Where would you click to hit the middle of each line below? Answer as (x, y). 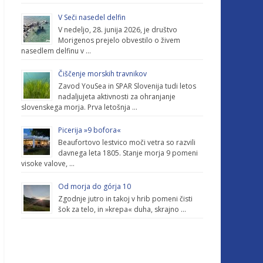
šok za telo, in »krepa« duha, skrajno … (122, 209)
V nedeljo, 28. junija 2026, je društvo (118, 30)
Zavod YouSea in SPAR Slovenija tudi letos (127, 86)
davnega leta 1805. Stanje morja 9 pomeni (128, 153)
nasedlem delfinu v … (56, 51)
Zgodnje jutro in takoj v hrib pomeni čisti (125, 199)
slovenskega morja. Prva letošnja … (79, 107)
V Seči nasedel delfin (92, 17)
